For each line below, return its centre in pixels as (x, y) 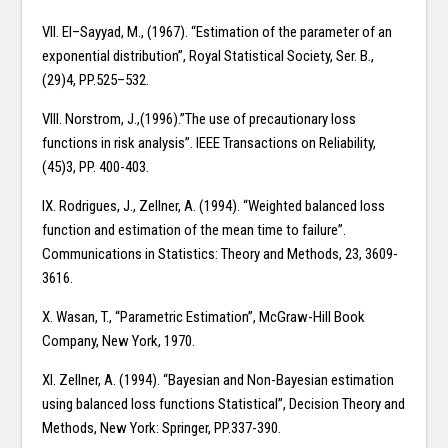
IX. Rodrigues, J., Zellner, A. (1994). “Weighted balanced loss (214, 206)
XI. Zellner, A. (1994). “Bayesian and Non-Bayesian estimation (218, 380)
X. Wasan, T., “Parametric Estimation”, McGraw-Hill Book (204, 317)
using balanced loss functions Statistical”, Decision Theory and (224, 404)
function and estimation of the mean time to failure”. (194, 230)
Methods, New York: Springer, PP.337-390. (162, 428)
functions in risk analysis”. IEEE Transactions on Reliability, (209, 143)
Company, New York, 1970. (119, 341)
